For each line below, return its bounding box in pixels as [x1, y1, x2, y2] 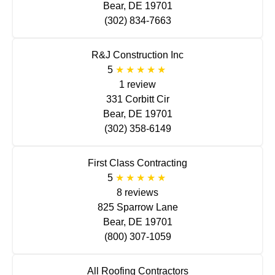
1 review [119, 79, 156, 90]
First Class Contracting [88, 157, 187, 168]
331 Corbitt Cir [106, 93, 169, 104]
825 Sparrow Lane [97, 201, 178, 212]
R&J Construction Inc [91, 49, 184, 60]
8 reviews [117, 187, 158, 198]
